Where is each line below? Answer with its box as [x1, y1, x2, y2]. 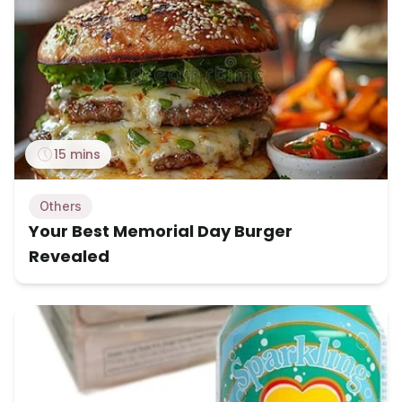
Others [39, 197, 82, 214]
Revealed [29, 244, 109, 267]
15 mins [54, 144, 100, 163]
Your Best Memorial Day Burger [29, 219, 293, 242]
